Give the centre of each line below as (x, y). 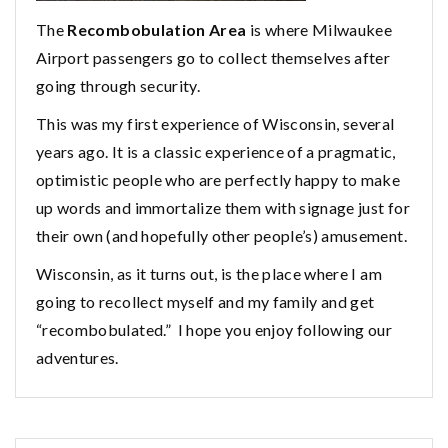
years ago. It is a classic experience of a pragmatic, (216, 152)
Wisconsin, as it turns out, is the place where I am (209, 274)
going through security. (118, 86)
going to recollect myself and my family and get (205, 302)
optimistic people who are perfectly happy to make (218, 180)
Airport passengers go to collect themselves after (213, 58)
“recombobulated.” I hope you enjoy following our (214, 330)
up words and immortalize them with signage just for (223, 208)
